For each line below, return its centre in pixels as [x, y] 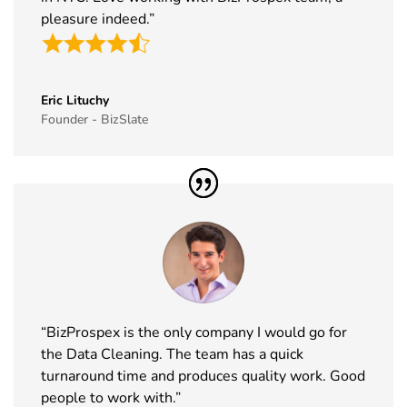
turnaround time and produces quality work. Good [203, 376]
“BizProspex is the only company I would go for [194, 332]
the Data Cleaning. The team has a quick [172, 354]
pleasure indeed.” [98, 19]
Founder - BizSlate [94, 120]
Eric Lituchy [75, 101]
